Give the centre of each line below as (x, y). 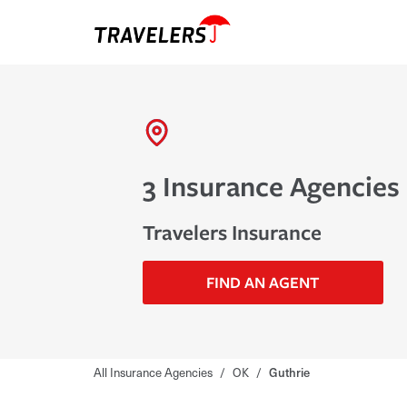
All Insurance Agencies (153, 372)
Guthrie (289, 372)
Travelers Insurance (232, 232)
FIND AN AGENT (263, 282)
